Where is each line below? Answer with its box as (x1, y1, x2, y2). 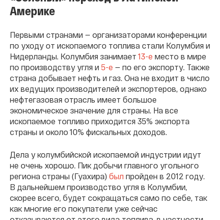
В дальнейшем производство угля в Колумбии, (10, 182, 187, 192)
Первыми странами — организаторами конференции (10, 29, 207, 39)
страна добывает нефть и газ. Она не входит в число (10, 73, 210, 82)
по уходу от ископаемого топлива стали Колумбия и (10, 40, 210, 50)
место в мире (153, 51, 206, 61)
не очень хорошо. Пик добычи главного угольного (10, 160, 199, 170)
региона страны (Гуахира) (10, 171, 109, 181)
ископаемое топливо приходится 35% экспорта (10, 116, 190, 126)
